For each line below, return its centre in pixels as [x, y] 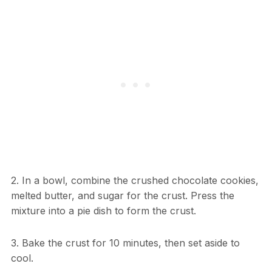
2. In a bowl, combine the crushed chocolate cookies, [134, 180]
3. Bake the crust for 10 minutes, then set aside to [125, 243]
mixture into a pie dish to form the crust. [103, 210]
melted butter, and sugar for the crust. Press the [122, 195]
